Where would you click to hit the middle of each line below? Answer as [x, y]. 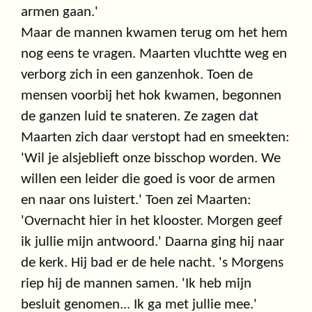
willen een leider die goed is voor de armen [148, 180]
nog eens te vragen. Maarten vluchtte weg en [154, 54]
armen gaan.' [60, 13]
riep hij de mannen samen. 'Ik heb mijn [136, 284]
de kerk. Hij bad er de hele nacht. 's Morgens [152, 263]
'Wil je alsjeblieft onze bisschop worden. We [151, 159]
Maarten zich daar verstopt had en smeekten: [155, 138]
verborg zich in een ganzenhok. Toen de [137, 75]
